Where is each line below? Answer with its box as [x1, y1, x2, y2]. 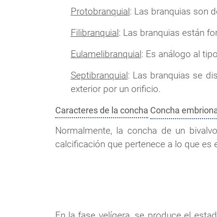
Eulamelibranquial [70, 48, 141, 60]
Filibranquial [70, 27, 119, 38]
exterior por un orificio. [70, 83, 161, 94]
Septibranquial [70, 69, 128, 81]
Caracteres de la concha [55, 105, 148, 115]
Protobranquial [70, 5, 130, 17]
